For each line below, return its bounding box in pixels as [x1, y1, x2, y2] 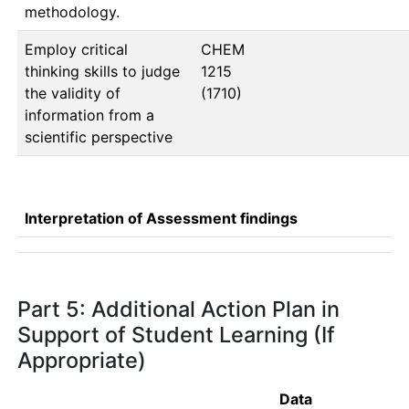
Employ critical [25, 40, 128, 58]
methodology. [25, 3, 120, 21]
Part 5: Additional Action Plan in [17, 296, 340, 322]
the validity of [25, 84, 121, 102]
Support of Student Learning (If [17, 321, 335, 348]
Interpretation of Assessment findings [25, 209, 298, 227]
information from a [25, 106, 154, 124]
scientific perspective [25, 128, 173, 146]
